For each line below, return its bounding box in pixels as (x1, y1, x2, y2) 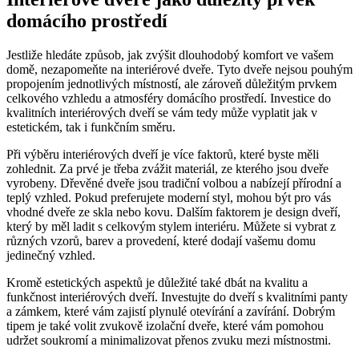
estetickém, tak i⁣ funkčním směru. (6, 119, 175, 134)
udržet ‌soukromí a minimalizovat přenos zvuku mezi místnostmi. (6, 333, 331, 347)
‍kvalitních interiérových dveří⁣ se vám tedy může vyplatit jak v (6, 105, 317, 119)
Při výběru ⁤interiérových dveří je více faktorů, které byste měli (6, 147, 319, 161)
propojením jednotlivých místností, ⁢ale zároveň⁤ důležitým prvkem (6, 76, 337, 91)
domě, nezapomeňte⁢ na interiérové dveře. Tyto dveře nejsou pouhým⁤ (6, 62, 353, 76)
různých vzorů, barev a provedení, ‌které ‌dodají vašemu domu (6, 233, 316, 248)
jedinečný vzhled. (6, 248, 95, 262)
